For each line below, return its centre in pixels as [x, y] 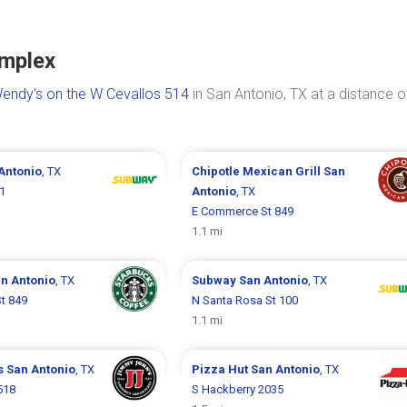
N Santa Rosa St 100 [244, 300]
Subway [215, 280]
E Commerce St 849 [242, 211]
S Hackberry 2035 [237, 389]
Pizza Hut [221, 369]
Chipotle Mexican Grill [257, 171]
